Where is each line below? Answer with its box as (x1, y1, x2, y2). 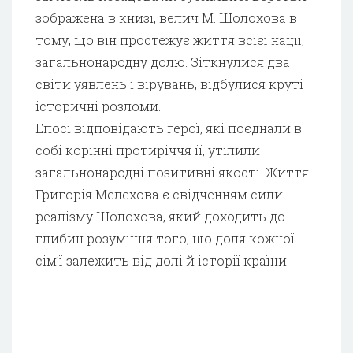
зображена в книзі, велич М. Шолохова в (35, 9, 297, 26)
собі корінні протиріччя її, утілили (35, 141, 260, 158)
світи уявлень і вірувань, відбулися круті (35, 75, 303, 92)
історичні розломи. (35, 97, 161, 114)
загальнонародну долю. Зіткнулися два (35, 53, 290, 70)
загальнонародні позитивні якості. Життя (35, 163, 309, 180)
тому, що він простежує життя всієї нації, (35, 31, 304, 48)
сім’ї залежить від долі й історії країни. (35, 251, 289, 269)
